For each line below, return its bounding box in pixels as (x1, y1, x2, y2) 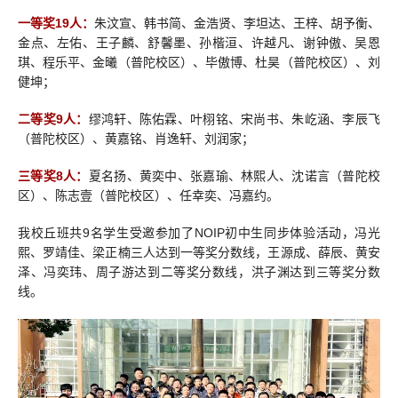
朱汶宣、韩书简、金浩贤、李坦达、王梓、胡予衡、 (94, 16, 380, 30)
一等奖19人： (18, 16, 94, 30)
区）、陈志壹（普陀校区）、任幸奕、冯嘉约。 (18, 188, 279, 203)
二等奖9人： (18, 112, 89, 126)
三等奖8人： (18, 169, 89, 183)
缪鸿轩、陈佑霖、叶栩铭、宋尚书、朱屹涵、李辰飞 (88, 112, 381, 126)
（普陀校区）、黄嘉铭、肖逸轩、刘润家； (18, 131, 254, 146)
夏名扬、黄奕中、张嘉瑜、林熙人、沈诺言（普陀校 (88, 169, 381, 183)
